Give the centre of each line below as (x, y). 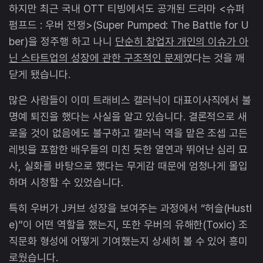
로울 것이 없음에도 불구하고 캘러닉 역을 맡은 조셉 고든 (129, 133)
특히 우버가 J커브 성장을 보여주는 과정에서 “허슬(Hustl (131, 208)
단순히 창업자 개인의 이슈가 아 (182, 41)
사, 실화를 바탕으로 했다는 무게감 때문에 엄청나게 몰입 (129, 166)
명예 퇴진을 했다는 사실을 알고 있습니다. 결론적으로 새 (128, 116)
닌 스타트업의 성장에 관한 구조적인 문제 (96, 58)
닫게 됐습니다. (41, 74)
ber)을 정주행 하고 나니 (62, 41)
